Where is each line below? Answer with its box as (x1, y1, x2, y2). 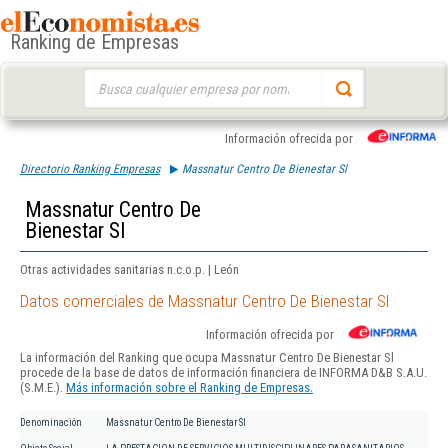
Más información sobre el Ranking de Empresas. (66, 380, 313, 396)
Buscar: (82, 70, 121, 85)
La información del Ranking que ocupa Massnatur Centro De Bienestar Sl (20, 350, 394, 366)
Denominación (20, 417, 82, 429)
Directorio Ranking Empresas (20, 162, 160, 176)
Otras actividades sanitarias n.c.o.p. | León (20, 262, 239, 277)
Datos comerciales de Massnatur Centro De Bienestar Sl (20, 291, 389, 312)
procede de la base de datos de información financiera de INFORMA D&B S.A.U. (20, 365, 427, 381)
